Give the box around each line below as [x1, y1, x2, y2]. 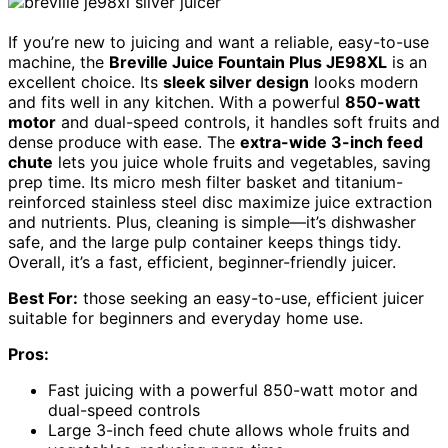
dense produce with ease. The [8, 132, 240, 153]
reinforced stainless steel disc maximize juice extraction [8, 192, 432, 213]
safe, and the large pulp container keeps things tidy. [8, 232, 401, 253]
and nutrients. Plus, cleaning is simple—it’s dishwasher [8, 212, 416, 233]
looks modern [309, 72, 418, 93]
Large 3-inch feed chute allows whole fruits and [48, 420, 410, 441]
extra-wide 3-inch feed [240, 132, 423, 153]
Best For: [8, 288, 78, 309]
